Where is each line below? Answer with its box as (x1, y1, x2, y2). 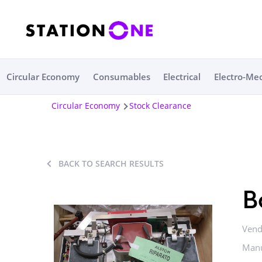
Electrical (163, 71, 201, 82)
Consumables (92, 71, 150, 82)
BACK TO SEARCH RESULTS (58, 158, 164, 169)
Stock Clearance (129, 100, 191, 111)
